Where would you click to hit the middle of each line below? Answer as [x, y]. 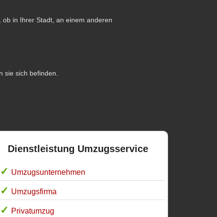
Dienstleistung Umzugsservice [78, 148]
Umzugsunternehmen [48, 172]
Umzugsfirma [34, 191]
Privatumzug [33, 211]
